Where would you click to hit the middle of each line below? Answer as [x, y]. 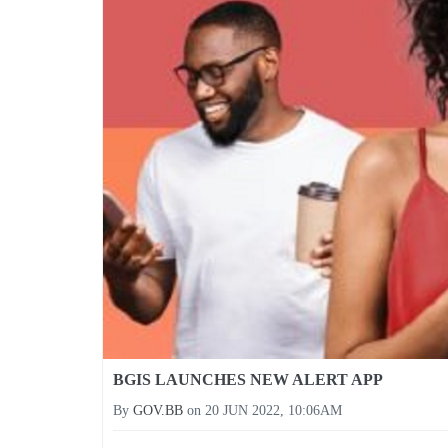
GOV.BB [158, 411]
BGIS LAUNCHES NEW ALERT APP [248, 380]
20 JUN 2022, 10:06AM [273, 411]
